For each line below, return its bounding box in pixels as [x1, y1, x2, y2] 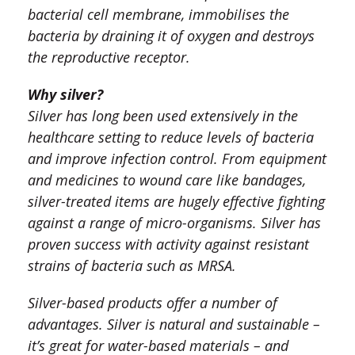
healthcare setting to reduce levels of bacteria [28, 128, 314, 147]
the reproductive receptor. [28, 48, 190, 67]
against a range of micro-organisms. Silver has [28, 213, 321, 233]
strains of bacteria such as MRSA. [28, 256, 236, 276]
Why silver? [28, 85, 103, 105]
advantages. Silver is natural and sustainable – [28, 315, 320, 334]
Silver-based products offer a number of [28, 293, 277, 313]
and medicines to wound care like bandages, [28, 170, 306, 190]
